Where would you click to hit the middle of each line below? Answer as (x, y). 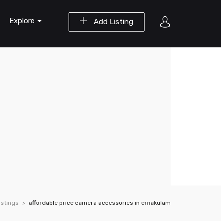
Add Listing (112, 22)
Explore (23, 21)
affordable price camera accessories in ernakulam (100, 203)
